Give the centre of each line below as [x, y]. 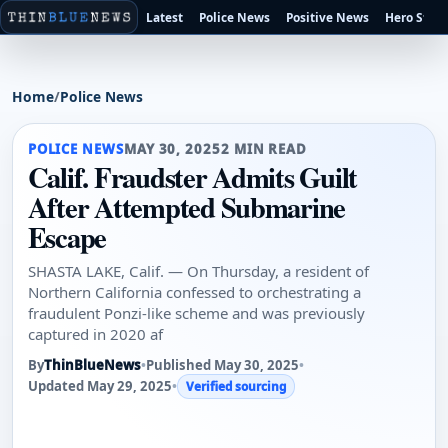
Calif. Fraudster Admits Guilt [192, 176]
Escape [67, 236]
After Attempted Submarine [186, 206]
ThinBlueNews [92, 365]
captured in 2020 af [95, 334]
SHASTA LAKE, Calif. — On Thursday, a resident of [198, 271]
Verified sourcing [235, 386]
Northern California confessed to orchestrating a [194, 292]
